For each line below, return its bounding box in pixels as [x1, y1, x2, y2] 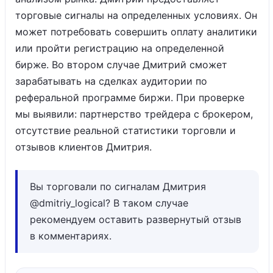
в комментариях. [30, 230, 115, 242]
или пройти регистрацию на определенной [15, 42, 224, 54]
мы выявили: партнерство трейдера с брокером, [15, 108, 253, 120]
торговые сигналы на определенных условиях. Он [15, 9, 257, 21]
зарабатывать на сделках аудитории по [15, 75, 207, 87]
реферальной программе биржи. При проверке [15, 91, 244, 104]
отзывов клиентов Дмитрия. [15, 141, 152, 153]
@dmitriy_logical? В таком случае [30, 197, 188, 209]
